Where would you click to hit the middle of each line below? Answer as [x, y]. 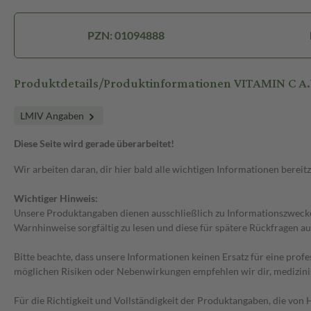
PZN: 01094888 [126, 35]
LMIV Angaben [53, 116]
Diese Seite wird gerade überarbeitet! [94, 144]
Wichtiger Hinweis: [56, 199]
